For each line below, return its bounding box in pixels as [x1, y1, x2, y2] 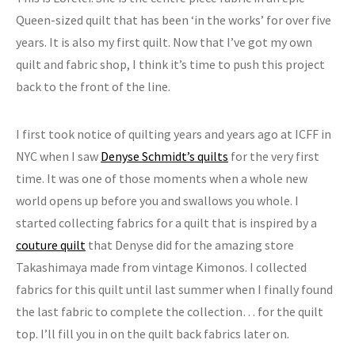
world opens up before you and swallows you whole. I [16, 193, 299, 208]
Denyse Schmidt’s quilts [101, 148, 228, 164]
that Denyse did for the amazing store [86, 237, 294, 253]
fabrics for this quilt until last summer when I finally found [16, 281, 333, 297]
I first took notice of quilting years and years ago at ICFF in [16, 126, 331, 142]
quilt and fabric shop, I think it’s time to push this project [16, 56, 325, 72]
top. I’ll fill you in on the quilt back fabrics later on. [16, 326, 289, 342]
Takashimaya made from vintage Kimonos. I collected [16, 259, 307, 275]
